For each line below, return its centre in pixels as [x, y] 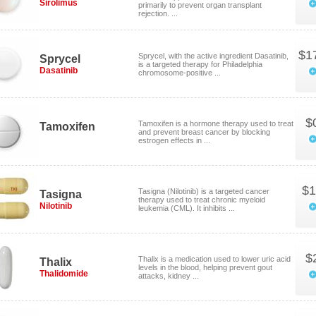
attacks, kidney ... [169, 276]
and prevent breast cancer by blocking [204, 132]
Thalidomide [64, 274]
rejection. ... [158, 13]
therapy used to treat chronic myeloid [202, 200]
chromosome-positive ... [180, 73]
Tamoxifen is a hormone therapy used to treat [216, 123]
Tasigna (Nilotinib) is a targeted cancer [204, 191]
